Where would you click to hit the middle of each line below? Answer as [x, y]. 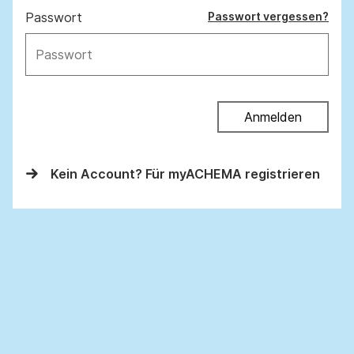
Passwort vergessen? [268, 16]
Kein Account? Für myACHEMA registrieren [185, 174]
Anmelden [273, 117]
